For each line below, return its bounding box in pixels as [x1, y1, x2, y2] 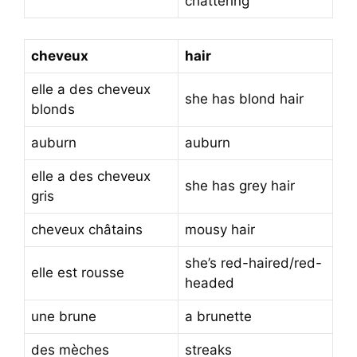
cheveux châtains [31, 221, 143, 237]
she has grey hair [185, 177, 295, 194]
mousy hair [185, 221, 255, 237]
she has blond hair [185, 90, 304, 107]
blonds [31, 100, 75, 117]
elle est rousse [31, 264, 124, 280]
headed [185, 274, 234, 291]
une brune [31, 308, 96, 324]
